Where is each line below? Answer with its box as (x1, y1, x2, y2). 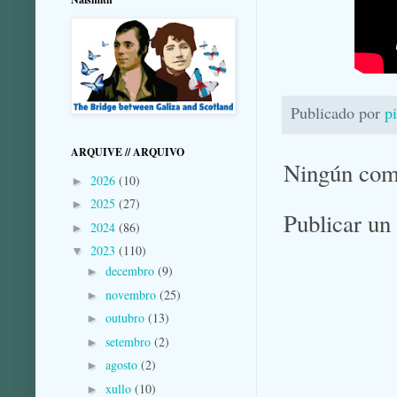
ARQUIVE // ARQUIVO (71, 144, 184, 160)
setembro (105, 332, 154, 350)
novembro (105, 285, 160, 303)
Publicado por (291, 102, 385, 124)
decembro (105, 262, 158, 280)
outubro (105, 309, 148, 327)
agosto (105, 356, 141, 374)
